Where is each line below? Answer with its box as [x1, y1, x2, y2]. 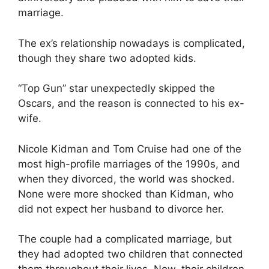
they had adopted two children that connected [18, 248, 243, 260]
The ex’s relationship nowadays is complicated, [18, 37, 245, 49]
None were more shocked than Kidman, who [18, 187, 234, 200]
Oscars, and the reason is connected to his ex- [18, 97, 244, 109]
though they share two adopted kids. [18, 52, 196, 64]
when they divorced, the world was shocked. [18, 172, 235, 185]
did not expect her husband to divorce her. [18, 202, 224, 215]
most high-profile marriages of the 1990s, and [18, 157, 240, 170]
